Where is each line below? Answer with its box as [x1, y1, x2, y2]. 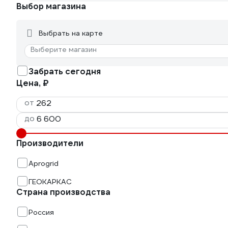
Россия [28, 208, 54, 217]
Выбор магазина [16, 1, 86, 12]
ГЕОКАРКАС [28, 177, 72, 186]
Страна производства [16, 187, 110, 197]
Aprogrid [28, 159, 59, 168]
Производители [16, 138, 83, 149]
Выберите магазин [31, 45, 97, 54]
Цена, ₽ [16, 78, 49, 89]
